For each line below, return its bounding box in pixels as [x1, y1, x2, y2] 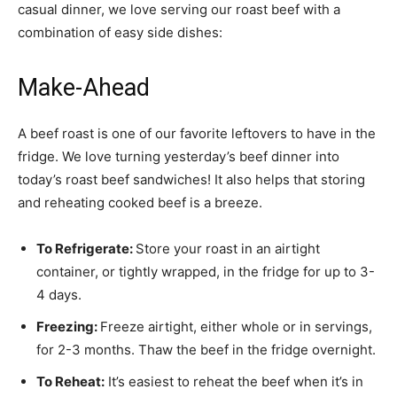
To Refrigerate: [36, 239, 136, 257]
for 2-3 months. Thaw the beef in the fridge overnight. [36, 340, 376, 358]
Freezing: [36, 317, 100, 335]
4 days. [36, 285, 82, 303]
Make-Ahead [18, 73, 150, 102]
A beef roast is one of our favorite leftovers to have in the [18, 124, 376, 142]
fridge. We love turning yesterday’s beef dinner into [18, 147, 339, 165]
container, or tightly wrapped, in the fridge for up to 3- [36, 262, 375, 280]
